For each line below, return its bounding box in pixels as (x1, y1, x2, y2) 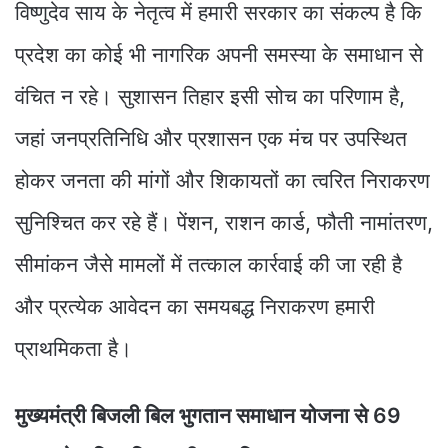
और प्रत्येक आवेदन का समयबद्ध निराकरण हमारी (15, 293, 375, 319)
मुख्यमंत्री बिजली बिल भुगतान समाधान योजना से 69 (15, 402, 401, 428)
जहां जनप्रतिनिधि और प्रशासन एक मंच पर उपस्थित (15, 125, 407, 151)
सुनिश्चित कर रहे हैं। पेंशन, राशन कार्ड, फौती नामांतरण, (15, 209, 433, 235)
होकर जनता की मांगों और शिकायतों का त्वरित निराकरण (15, 167, 430, 193)
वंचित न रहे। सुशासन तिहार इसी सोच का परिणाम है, (15, 83, 405, 109)
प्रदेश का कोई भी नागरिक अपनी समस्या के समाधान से (15, 41, 423, 67)
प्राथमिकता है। (15, 335, 132, 361)
